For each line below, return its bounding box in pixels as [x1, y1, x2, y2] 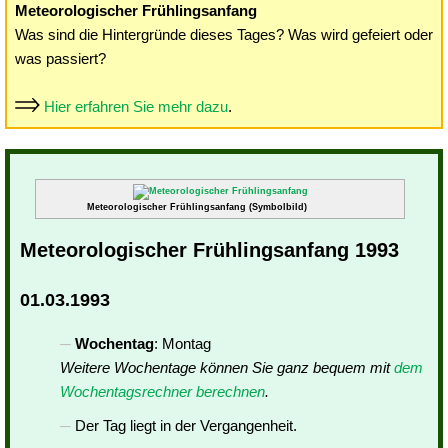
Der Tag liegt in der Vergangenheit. [75, 417, 297, 434]
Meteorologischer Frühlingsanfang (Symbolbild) [86, 202, 307, 212]
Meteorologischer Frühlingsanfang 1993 [20, 239, 399, 261]
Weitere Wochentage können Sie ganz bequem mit [60, 359, 394, 376]
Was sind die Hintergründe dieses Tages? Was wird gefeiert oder [15, 26, 433, 43]
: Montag [154, 335, 211, 352]
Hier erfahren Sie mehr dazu [44, 98, 228, 115]
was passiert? [15, 50, 106, 67]
